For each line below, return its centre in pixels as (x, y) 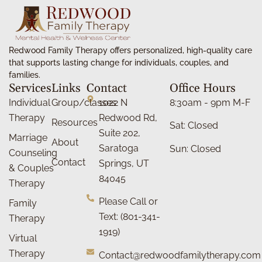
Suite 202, (119, 133)
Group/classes (84, 102)
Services (30, 88)
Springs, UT (124, 163)
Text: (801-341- (129, 217)
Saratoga (118, 148)
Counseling (33, 153)
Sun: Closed (196, 149)
